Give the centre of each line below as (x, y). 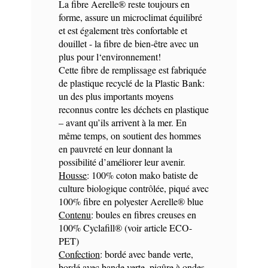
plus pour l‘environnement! (110, 56)
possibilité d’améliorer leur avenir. (122, 162)
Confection (80, 254)
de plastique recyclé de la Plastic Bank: (132, 83)
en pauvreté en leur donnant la (116, 148)
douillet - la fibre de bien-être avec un (129, 43)
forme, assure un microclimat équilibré (131, 17)
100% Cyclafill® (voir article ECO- (126, 227)
